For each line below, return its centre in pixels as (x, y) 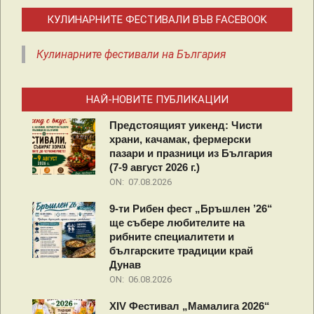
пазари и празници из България (191, 153)
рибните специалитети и (172, 237)
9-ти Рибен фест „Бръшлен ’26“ (191, 209)
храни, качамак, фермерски (180, 139)
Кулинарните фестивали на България (131, 55)
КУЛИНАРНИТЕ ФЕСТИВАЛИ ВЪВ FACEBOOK (157, 20)
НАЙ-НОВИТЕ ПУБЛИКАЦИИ (157, 100)
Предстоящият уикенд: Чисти (186, 125)
